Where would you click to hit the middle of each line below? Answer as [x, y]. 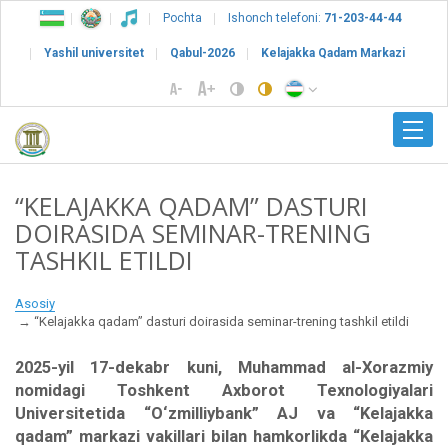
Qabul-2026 [202, 53]
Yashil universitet [93, 53]
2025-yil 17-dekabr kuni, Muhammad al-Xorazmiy [224, 368]
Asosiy [35, 303]
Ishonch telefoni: [274, 18]
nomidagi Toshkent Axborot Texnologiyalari [224, 391]
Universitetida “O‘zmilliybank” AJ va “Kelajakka [224, 414]
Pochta [182, 18]
